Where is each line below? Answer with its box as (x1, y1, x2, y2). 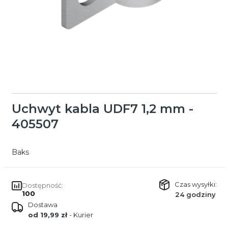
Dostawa (27, 200, 58, 209)
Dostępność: (21, 181, 63, 189)
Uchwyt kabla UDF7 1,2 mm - (11, 101, 193, 117)
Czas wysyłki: (174, 180, 217, 188)
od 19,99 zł (27, 210, 69, 219)
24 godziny (175, 190, 216, 198)
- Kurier (69, 210, 93, 219)
